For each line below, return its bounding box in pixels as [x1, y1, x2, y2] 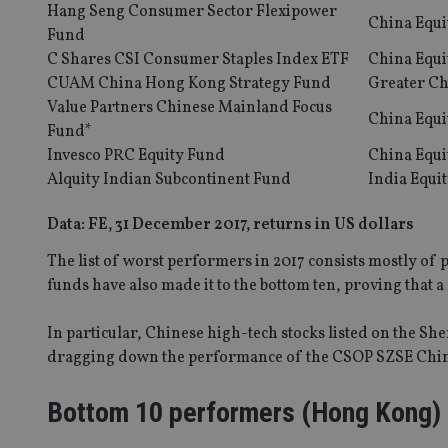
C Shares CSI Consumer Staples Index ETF [47, 48, 349, 71]
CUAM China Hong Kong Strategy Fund [47, 72, 331, 95]
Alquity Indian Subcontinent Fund [47, 168, 291, 191]
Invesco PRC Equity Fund [47, 144, 225, 167]
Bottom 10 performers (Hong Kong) [47, 395, 441, 429]
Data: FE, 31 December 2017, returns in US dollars [47, 213, 414, 236]
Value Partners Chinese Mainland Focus [47, 96, 332, 119]
